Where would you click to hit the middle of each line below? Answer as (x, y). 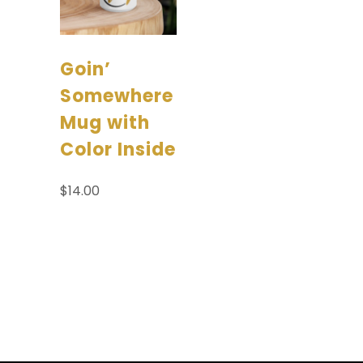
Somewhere (117, 96)
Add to (103, 230)
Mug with (105, 123)
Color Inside (118, 150)
